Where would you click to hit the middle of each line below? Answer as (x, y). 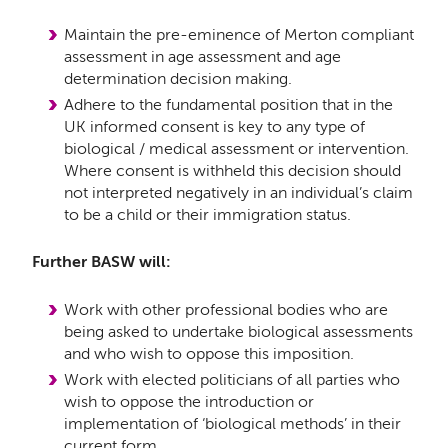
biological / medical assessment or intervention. (236, 149)
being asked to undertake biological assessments (238, 331)
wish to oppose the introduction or (188, 401)
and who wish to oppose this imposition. (208, 353)
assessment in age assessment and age (202, 57)
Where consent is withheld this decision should (232, 171)
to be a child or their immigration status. (207, 215)
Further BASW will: (101, 262)
